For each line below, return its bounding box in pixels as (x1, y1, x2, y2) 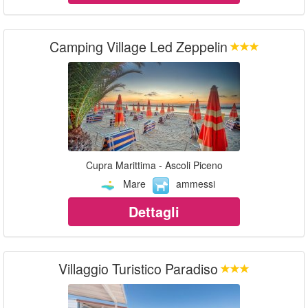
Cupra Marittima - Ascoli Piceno (85, 158, 223, 173)
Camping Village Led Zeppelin (49, 36, 228, 57)
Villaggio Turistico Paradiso (58, 258, 218, 278)
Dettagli (129, 201, 179, 221)
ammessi (176, 177, 215, 191)
